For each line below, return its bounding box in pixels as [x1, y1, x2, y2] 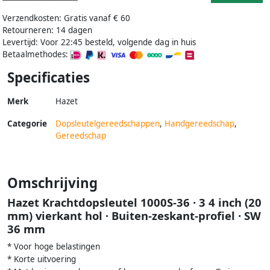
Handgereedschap [165, 118, 234, 129]
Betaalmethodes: [2, 48, 71, 60]
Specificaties [7, 67, 90, 87]
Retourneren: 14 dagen [2, 24, 92, 36]
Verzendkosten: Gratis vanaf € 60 [2, 12, 130, 24]
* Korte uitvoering [7, 253, 76, 265]
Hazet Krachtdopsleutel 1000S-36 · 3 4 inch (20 [7, 194, 262, 210]
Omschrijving [7, 173, 98, 192]
